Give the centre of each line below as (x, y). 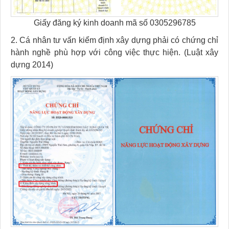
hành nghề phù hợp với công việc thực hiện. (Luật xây (114, 52)
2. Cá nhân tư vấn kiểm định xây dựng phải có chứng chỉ (114, 40)
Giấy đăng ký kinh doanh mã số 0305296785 (114, 22)
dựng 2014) (32, 64)
